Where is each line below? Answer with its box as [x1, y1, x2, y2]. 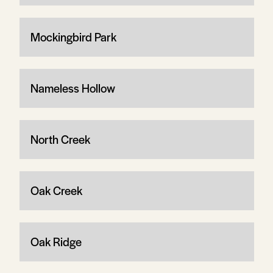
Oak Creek [30, 182, 82, 199]
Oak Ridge [30, 233, 82, 250]
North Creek [30, 130, 90, 147]
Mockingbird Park [30, 28, 116, 45]
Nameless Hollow [30, 79, 115, 96]
